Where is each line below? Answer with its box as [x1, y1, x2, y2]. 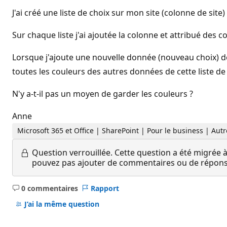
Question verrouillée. [32, 146, 112, 158]
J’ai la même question [24, 199, 99, 209]
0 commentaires [21, 183, 78, 193]
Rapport [90, 183, 119, 193]
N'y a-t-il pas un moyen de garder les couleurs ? [12, 88, 193, 99]
